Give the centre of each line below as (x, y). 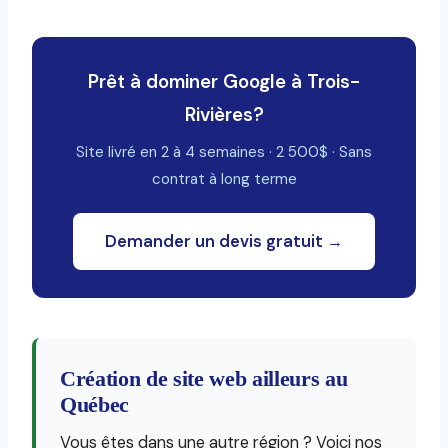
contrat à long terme (224, 179)
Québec (95, 405)
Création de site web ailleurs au (204, 379)
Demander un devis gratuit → (224, 242)
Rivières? (224, 115)
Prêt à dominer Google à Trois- (224, 82)
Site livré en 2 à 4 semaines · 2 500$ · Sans (224, 152)
